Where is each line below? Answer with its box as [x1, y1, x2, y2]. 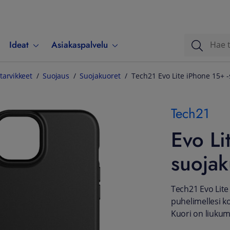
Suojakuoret [80, 71, 121, 81]
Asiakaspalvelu [51, 39, 108, 51]
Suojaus [43, 71, 69, 81]
